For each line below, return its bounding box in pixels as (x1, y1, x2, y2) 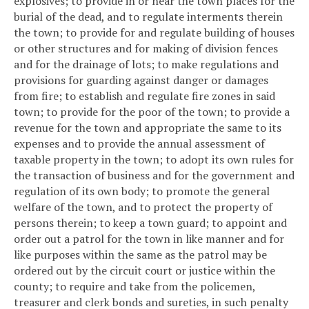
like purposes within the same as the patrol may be (14, 246, 267, 262)
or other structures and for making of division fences (14, 40, 278, 56)
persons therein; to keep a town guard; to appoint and (14, 215, 287, 230)
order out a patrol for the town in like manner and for (14, 230, 284, 246)
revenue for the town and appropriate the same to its (14, 119, 281, 135)
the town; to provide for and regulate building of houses (14, 24, 295, 40)
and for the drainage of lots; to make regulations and (14, 56, 279, 72)
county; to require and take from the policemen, (14, 278, 255, 294)
